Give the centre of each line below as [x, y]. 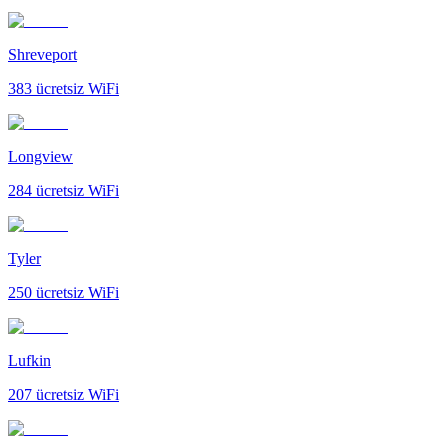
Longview [40, 156]
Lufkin [29, 360]
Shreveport [42, 54]
